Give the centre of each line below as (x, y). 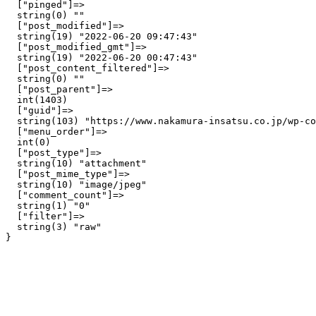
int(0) (28, 142)
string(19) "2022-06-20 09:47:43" (102, 36)
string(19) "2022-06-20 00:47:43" (102, 57)
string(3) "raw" (54, 227)
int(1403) (37, 100)
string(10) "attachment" (76, 163)
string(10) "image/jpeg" (76, 184)
